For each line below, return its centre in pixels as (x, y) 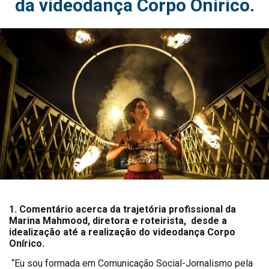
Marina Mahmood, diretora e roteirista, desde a (118, 221)
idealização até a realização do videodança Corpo (122, 232)
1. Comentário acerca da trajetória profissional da (122, 210)
